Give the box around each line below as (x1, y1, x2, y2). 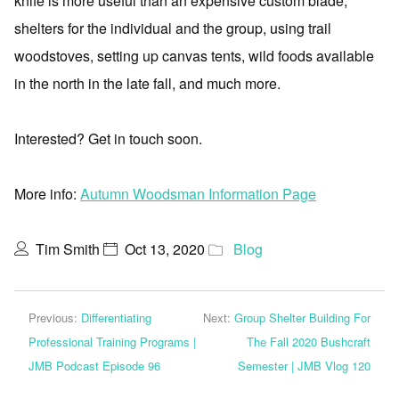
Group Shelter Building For (234, 309, 370, 326)
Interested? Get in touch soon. (14, 128, 202, 149)
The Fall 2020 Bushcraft (247, 333, 370, 350)
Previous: (28, 309, 81, 326)
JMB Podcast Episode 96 (28, 357, 160, 374)
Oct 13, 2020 (125, 239, 205, 259)
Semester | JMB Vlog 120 (238, 357, 370, 374)
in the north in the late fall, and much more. (14, 73, 281, 94)
